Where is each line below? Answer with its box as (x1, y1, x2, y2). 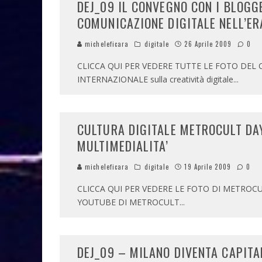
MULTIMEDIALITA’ (77, 136, 169, 155)
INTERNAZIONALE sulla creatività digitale (77, 74, 233, 85)
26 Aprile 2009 (184, 39, 232, 49)
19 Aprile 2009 (184, 162, 231, 171)
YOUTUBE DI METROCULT (77, 196, 180, 208)
